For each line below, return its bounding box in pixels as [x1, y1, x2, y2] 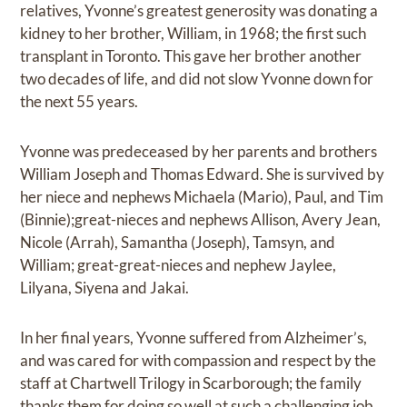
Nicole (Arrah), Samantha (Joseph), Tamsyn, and [20, 233, 336, 253]
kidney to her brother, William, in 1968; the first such [20, 24, 367, 44]
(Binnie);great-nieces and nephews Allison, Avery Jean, [20, 210, 382, 230]
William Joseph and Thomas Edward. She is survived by [20, 164, 385, 184]
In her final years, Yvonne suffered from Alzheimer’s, [20, 328, 368, 348]
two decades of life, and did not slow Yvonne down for [20, 69, 374, 89]
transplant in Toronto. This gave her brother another [20, 46, 362, 66]
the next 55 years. [20, 92, 139, 112]
